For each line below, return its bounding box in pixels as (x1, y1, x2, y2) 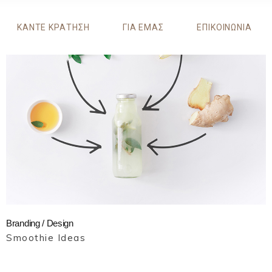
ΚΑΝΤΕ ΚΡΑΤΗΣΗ (16, 22, 90, 32)
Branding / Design (6, 218, 73, 229)
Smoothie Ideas (6, 232, 86, 244)
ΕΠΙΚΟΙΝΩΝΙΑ (196, 22, 252, 32)
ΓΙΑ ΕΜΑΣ (122, 22, 164, 32)
